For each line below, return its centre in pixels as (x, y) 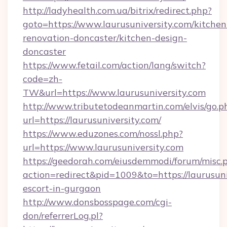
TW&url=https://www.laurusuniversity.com (114, 92)
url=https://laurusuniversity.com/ (92, 120)
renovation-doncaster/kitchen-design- (105, 38)
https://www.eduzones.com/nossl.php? (103, 134)
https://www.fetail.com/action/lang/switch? (114, 65)
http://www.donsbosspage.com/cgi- (97, 202)
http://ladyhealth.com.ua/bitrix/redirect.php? (117, 10)
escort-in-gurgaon (62, 188)
